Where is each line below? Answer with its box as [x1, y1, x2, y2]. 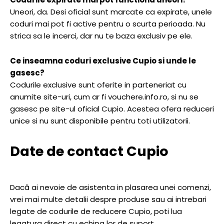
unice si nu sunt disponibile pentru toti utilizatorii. [10, 115, 190, 126]
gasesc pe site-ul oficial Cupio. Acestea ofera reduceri [10, 103, 214, 114]
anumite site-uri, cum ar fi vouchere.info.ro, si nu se [10, 91, 198, 102]
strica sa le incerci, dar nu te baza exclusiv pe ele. [10, 30, 192, 41]
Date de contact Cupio [10, 142, 168, 161]
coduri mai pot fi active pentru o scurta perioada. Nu [10, 18, 205, 29]
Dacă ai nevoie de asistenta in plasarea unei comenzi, [10, 182, 211, 193]
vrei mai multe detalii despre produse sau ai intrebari [10, 194, 206, 205]
